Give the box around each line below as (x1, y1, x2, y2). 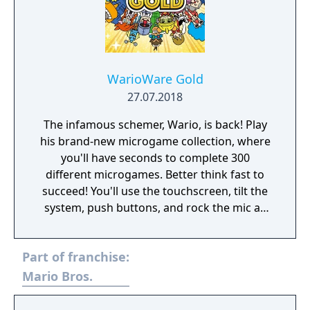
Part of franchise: (22, 248, 129, 265)
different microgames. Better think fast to (46, 167, 264, 182)
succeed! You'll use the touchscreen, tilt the (42, 183, 268, 199)
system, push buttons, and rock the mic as (44, 200, 266, 215)
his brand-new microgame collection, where (39, 134, 271, 149)
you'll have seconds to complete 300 (60, 150, 250, 165)
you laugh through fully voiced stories (55, 217, 255, 232)
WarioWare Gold (107, 71, 203, 87)
